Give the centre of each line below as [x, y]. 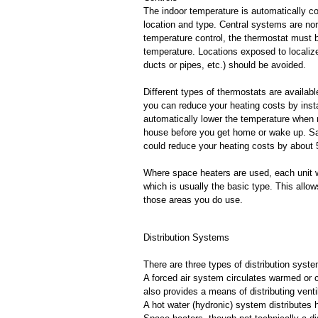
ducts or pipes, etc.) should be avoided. [225, 65]
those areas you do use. [193, 200]
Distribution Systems [186, 237]
